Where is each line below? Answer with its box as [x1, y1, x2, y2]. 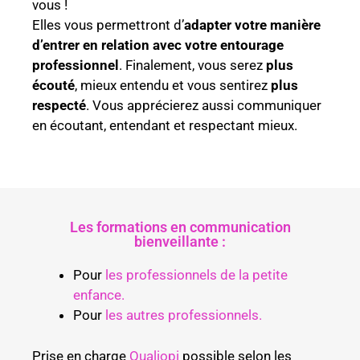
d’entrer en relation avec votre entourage [32, 36, 284, 53]
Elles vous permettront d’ [32, 16, 184, 33]
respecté [32, 96, 86, 113]
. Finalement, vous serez [119, 56, 266, 73]
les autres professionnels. [105, 307, 262, 324]
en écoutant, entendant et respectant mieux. [32, 117, 297, 133]
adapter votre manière [184, 16, 321, 33]
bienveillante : [134, 233, 226, 251]
